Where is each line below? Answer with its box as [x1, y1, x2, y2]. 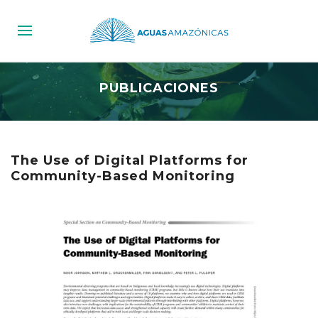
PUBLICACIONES [99, 80, 219, 97]
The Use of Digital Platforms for [11, 153, 248, 169]
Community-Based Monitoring [11, 168, 235, 185]
